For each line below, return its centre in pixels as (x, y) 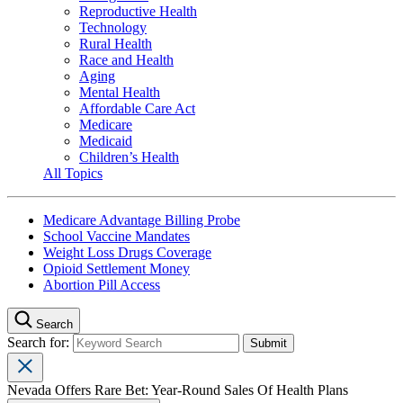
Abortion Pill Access (102, 284)
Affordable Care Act (137, 108)
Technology (113, 27)
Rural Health (116, 43)
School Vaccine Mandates (116, 236)
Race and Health (126, 59)
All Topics (73, 173)
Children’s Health (129, 157)
